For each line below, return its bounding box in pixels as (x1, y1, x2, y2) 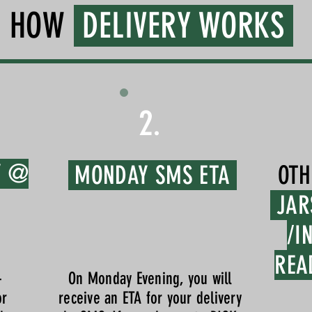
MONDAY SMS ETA (68, 160, 237, 191)
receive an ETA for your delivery (58, 288, 242, 309)
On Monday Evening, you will (68, 269, 232, 289)
